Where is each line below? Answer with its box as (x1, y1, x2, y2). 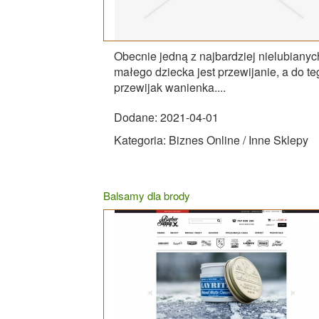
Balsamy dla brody (103, 187, 190, 203)
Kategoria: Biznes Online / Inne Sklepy (114, 131, 308, 148)
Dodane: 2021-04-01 (114, 108, 219, 125)
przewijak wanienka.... (114, 78, 226, 95)
